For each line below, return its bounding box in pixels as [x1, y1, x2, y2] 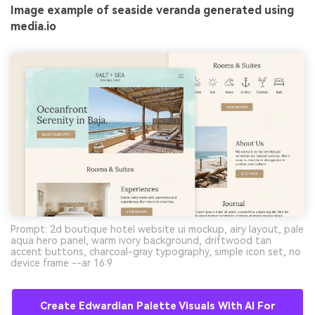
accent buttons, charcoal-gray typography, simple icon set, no [11, 245, 301, 257]
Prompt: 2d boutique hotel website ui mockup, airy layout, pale [11, 223, 304, 235]
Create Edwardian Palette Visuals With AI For [40, 300, 275, 312]
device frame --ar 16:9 [11, 257, 112, 269]
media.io [11, 20, 56, 34]
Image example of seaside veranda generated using [11, 4, 294, 18]
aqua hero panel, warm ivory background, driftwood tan [11, 234, 271, 246]
